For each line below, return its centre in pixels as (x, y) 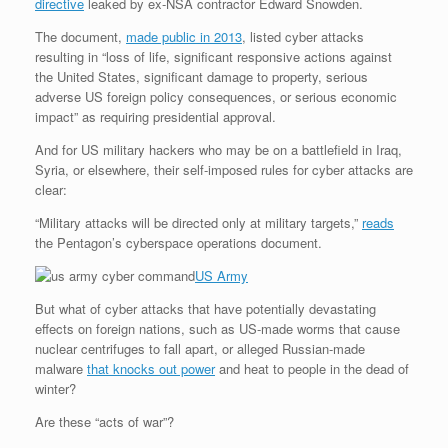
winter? (55, 389)
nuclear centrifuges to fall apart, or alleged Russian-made (200, 349)
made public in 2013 (184, 37)
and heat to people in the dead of (312, 369)
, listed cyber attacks (303, 37)
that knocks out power (151, 369)
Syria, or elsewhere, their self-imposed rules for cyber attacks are (224, 170)
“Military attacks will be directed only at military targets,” (198, 223)
